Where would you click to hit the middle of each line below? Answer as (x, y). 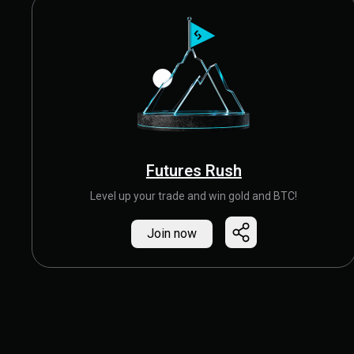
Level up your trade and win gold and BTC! (194, 196)
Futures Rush (194, 171)
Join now (171, 233)
